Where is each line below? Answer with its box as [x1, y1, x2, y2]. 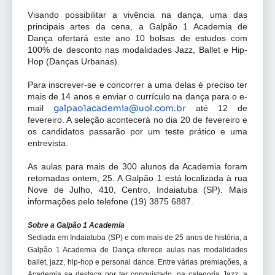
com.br [155, 102, 186, 114]
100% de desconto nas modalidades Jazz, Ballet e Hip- [28, 44, 247, 55]
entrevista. [28, 137, 68, 148]
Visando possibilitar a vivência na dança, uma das [28, 9, 247, 20]
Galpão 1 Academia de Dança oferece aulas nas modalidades [28, 245, 247, 254]
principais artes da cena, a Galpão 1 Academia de [28, 21, 247, 31]
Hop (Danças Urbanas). [28, 56, 120, 66]
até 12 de [186, 103, 247, 113]
